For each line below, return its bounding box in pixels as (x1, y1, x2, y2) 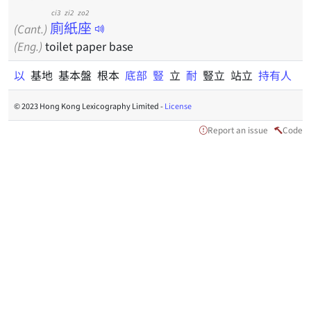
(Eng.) (14, 37, 42, 54)
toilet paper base (42, 37, 133, 54)
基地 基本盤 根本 (31, 67, 125, 83)
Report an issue (208, 124, 268, 135)
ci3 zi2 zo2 (51, 7, 89, 17)
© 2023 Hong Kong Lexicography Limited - (14, 100, 165, 111)
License (165, 100, 192, 111)
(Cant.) (14, 20, 47, 37)
